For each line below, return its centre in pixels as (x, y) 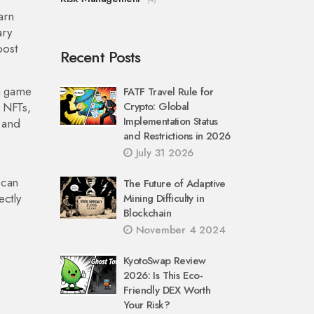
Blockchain (148, 213)
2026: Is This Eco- (163, 275)
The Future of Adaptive (175, 184)
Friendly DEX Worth (167, 290)
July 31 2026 (163, 153)
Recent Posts (101, 57)
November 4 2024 (179, 230)
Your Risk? (147, 305)
